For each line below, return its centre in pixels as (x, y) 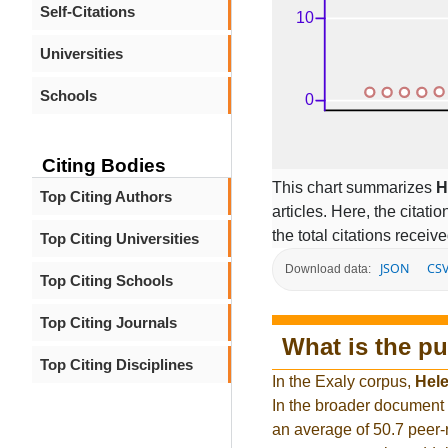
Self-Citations (87, 11)
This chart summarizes (354, 187)
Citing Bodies (104, 165)
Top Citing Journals (108, 322)
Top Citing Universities (119, 238)
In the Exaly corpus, (343, 382)
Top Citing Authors (106, 196)
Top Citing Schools (106, 280)
